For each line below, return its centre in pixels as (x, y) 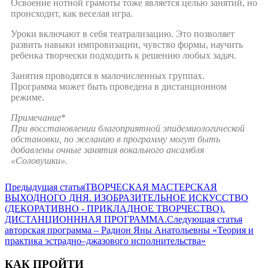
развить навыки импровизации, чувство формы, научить (127, 44)
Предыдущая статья (45, 187)
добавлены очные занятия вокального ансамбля (107, 150)
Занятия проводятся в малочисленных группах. (108, 75)
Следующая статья (205, 219)
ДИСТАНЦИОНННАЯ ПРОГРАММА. (86, 219)
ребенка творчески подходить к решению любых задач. (124, 55)
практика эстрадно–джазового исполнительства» (105, 240)
